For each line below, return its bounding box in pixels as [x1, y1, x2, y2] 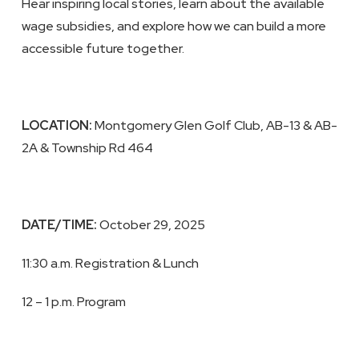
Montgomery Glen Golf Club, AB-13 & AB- [91, 117, 337, 134]
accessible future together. [21, 40, 184, 57]
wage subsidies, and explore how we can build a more [21, 18, 326, 34]
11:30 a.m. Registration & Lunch [21, 255, 199, 272]
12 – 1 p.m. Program [21, 293, 126, 310]
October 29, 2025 [96, 216, 205, 233]
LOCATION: [21, 117, 92, 134]
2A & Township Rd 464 [21, 139, 153, 156]
